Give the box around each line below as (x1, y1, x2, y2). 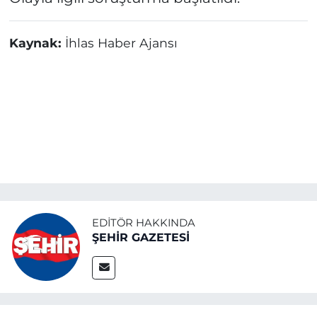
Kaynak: (8, 35, 65, 51)
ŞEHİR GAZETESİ (92, 230, 190, 244)
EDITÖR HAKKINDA (92, 216, 195, 229)
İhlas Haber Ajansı (64, 35, 178, 51)
